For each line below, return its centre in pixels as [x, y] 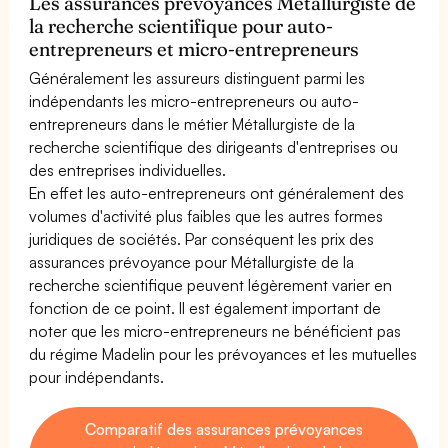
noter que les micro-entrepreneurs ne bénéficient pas [215, 330]
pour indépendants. [97, 376]
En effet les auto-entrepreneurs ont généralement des [217, 192]
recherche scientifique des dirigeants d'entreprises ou [214, 146]
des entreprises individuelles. [128, 169]
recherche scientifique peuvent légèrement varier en [211, 284]
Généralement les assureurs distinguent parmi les [197, 77]
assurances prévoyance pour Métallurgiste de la [192, 261]
